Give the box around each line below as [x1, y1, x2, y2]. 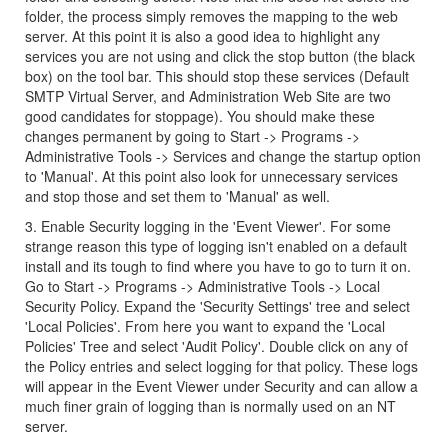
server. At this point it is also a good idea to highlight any [25, 26, 380, 46]
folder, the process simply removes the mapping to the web [25, 6, 398, 26]
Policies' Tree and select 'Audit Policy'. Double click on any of [25, 336, 408, 356]
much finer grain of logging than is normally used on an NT [25, 396, 396, 416]
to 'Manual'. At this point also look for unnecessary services [25, 166, 398, 186]
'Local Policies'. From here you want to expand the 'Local [25, 316, 385, 336]
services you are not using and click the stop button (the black [25, 46, 415, 66]
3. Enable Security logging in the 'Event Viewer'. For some [25, 216, 391, 236]
